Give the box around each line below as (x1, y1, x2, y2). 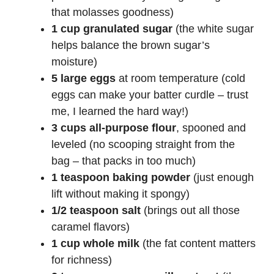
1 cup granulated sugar (51, 22, 172, 35)
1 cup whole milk (51, 237, 139, 250)
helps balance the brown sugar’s (51, 39, 210, 51)
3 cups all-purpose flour (51, 121, 176, 134)
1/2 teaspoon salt (51, 204, 141, 217)
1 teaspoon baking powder (51, 171, 190, 183)
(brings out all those (141, 204, 240, 217)
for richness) (51, 253, 112, 266)
